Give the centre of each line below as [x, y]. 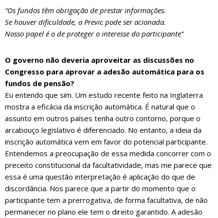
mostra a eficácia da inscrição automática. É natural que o [100, 107]
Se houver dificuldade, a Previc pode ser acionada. [85, 22]
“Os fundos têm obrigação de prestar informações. [85, 10]
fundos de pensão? [40, 83]
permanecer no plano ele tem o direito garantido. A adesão [104, 212]
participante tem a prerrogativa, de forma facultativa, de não [106, 200]
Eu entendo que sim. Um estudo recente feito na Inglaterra [104, 95]
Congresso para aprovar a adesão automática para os [105, 72]
